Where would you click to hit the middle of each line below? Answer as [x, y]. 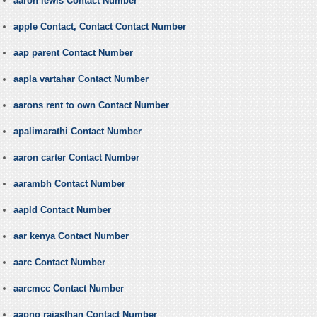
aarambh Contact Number [69, 184]
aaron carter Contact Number [76, 158]
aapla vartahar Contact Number [81, 79]
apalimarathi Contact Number [77, 132]
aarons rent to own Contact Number [91, 105]
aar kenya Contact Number [71, 236]
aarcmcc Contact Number [68, 289]
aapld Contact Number [62, 210]
